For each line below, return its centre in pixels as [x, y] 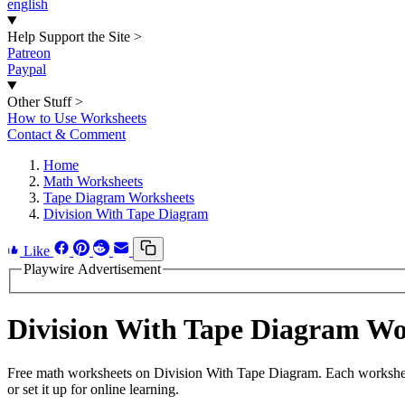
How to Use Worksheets [77, 118]
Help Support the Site [69, 37]
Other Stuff [39, 102]
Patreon [29, 53]
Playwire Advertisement [92, 269]
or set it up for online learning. [93, 390]
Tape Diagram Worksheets [119, 198]
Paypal [27, 69]
